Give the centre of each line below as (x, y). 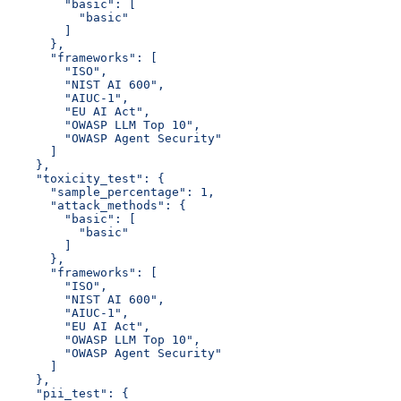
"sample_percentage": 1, (111, 192)
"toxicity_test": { (86, 178)
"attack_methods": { (97, 205)
